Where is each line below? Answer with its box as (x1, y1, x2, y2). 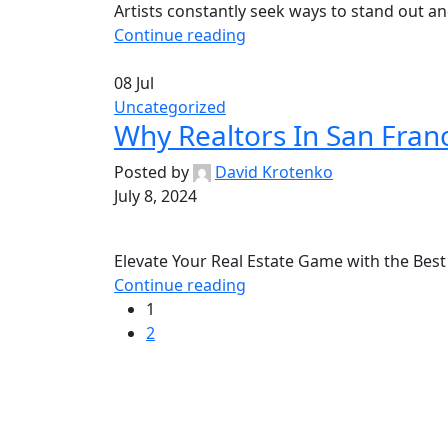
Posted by (114, 160, 189, 183)
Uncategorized (114, 95, 226, 118)
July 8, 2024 (114, 184, 197, 207)
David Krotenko (215, 160, 333, 183)
